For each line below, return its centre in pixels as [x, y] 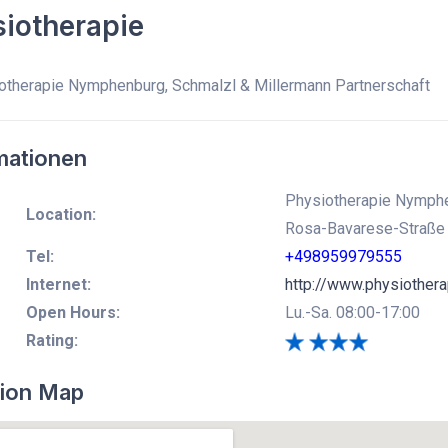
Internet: [58, 284]
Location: [60, 214]
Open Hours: [72, 312]
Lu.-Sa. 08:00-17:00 [352, 312]
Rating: [51, 340]
